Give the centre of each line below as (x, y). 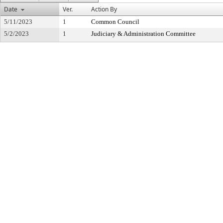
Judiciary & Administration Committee (143, 34)
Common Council (115, 22)
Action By (104, 9)
